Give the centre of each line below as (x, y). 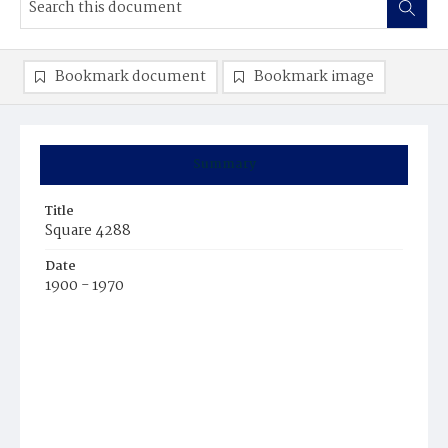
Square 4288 (88, 231)
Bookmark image (314, 77)
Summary (224, 164)
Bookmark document (130, 77)
